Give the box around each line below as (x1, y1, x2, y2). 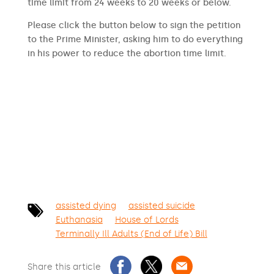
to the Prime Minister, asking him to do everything (27, 34, 243, 45)
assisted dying (55, 201, 116, 211)
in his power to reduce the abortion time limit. (27, 48, 226, 59)
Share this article (27, 262, 101, 272)
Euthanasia (55, 215, 103, 225)
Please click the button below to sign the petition (27, 20, 240, 31)
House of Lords (114, 215, 179, 225)
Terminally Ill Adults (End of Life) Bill (55, 229, 207, 239)
